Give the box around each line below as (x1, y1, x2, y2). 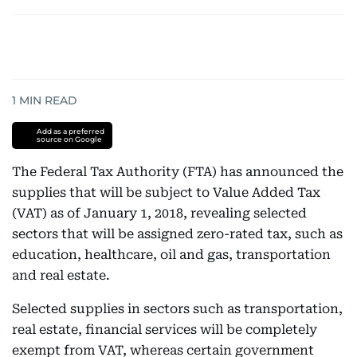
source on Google (36, 135, 102, 143)
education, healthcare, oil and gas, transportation (12, 247, 331, 262)
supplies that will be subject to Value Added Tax (12, 185, 320, 200)
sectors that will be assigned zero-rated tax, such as (12, 226, 343, 241)
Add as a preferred (36, 127, 104, 135)
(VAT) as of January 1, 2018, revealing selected (12, 206, 307, 221)
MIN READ (16, 93, 77, 108)
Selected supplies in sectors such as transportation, (12, 301, 343, 316)
